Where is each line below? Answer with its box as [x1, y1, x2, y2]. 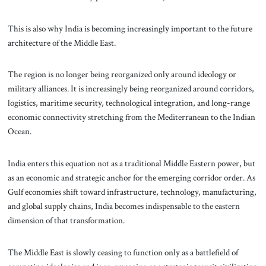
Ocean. [7, 125, 31, 138]
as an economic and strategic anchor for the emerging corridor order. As [7, 172, 255, 184]
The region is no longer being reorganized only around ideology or [7, 68, 236, 81]
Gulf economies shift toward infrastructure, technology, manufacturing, [7, 186, 256, 198]
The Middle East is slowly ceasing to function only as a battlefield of [7, 246, 238, 258]
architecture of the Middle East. [7, 36, 116, 49]
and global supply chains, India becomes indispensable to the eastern [7, 200, 240, 213]
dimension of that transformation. [7, 214, 125, 227]
